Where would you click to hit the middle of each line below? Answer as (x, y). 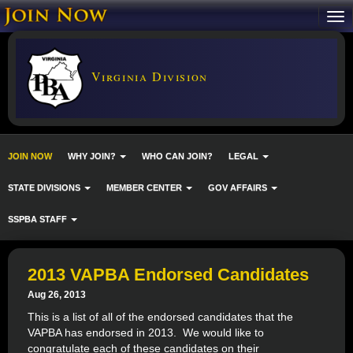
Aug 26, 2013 (57, 295)
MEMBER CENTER (145, 187)
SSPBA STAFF (39, 219)
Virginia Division (147, 76)
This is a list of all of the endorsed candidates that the (160, 317)
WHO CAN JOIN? (177, 156)
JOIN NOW (30, 156)
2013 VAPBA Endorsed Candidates (168, 275)
